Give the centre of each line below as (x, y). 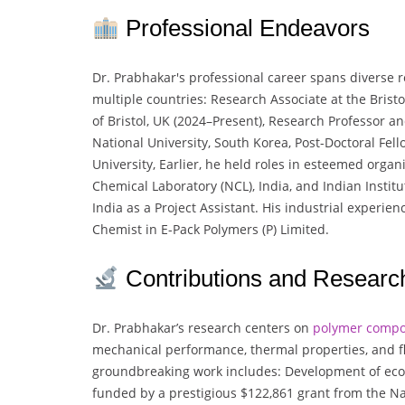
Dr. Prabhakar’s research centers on (202, 328)
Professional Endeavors (244, 28)
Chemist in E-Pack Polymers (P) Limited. (211, 230)
